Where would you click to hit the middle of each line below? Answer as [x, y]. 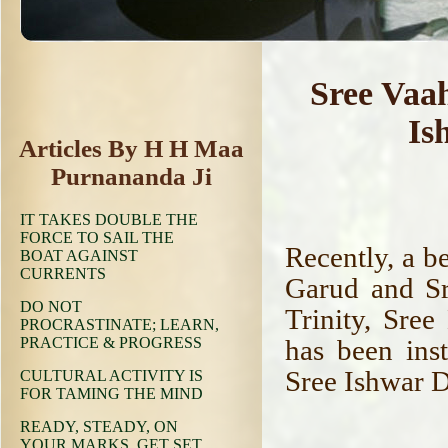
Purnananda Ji [131, 176]
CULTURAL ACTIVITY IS [111, 375]
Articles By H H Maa [131, 148]
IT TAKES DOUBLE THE [109, 219]
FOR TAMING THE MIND [111, 393]
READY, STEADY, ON [99, 426]
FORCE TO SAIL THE [97, 237]
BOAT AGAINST [79, 255]
